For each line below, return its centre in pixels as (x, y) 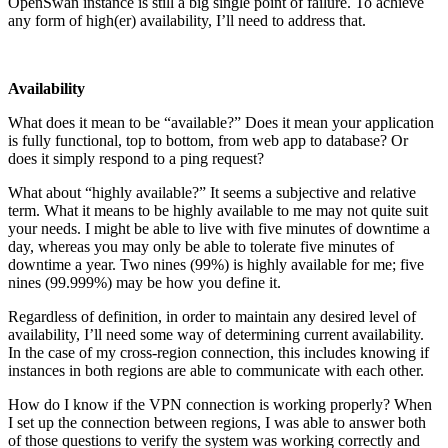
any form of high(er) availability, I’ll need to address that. (187, 21)
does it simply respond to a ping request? (136, 159)
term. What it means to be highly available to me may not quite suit (218, 211)
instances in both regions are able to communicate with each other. (216, 371)
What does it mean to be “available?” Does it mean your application (221, 123)
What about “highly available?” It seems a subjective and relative (212, 193)
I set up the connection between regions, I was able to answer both (217, 423)
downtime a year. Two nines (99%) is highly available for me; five (216, 265)
